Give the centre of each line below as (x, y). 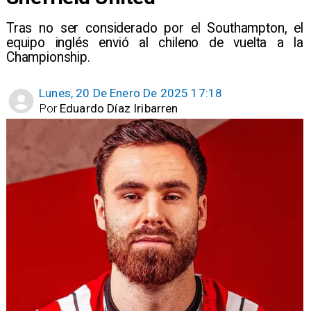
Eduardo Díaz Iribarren (119, 108)
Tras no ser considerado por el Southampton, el (155, 28)
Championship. (48, 57)
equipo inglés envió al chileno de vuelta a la (155, 42)
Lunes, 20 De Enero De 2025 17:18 (131, 93)
